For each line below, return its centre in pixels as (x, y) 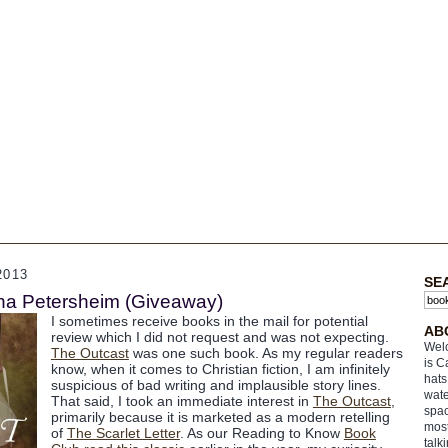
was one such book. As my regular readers (265, 353)
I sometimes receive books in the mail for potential (209, 321)
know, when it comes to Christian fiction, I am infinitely (220, 369)
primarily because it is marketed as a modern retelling (220, 417)
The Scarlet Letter (123, 433)
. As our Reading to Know (261, 433)
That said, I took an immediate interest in (181, 401)
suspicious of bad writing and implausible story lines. (215, 385)
